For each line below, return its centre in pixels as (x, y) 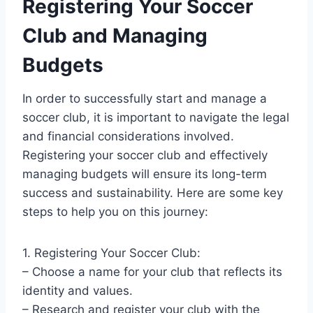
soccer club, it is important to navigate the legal (156, 117)
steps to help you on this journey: (115, 211)
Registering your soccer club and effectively (145, 155)
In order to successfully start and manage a (145, 98)
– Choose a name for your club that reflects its (152, 271)
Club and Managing (115, 35)
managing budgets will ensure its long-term (145, 174)
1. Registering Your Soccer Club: (111, 253)
